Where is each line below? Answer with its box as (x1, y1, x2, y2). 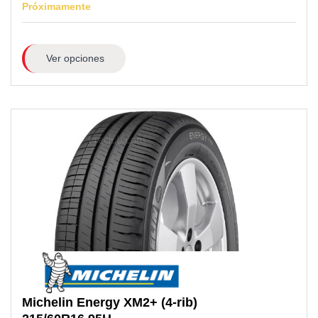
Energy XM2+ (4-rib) (77, 295, 197, 310)
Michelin (22, 295, 73, 310)
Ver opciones (45, 52, 104, 64)
